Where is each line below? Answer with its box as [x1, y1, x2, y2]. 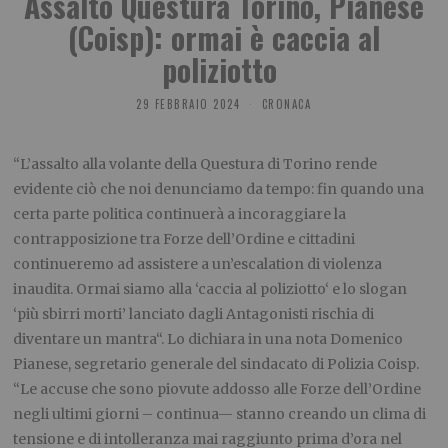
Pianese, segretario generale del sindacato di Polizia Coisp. [13, 355, 420, 374]
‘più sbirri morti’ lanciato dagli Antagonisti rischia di [13, 305, 375, 324]
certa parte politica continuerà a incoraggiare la [13, 205, 347, 224]
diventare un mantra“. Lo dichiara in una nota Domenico [13, 330, 404, 349]
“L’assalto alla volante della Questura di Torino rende [13, 155, 378, 174]
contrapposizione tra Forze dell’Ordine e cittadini [13, 230, 356, 249]
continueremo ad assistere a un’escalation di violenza [13, 255, 383, 274]
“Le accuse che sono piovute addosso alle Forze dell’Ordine [13, 380, 422, 399]
